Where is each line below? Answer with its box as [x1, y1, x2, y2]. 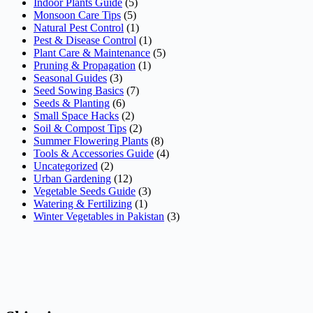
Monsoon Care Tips [34, 8, 121, 21]
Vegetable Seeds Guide [34, 184, 136, 197]
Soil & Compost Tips [34, 122, 126, 134]
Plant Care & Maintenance [34, 46, 150, 59]
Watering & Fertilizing [34, 197, 132, 210]
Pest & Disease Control [34, 34, 136, 46]
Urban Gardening [34, 172, 111, 184]
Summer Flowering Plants [34, 134, 148, 147]
